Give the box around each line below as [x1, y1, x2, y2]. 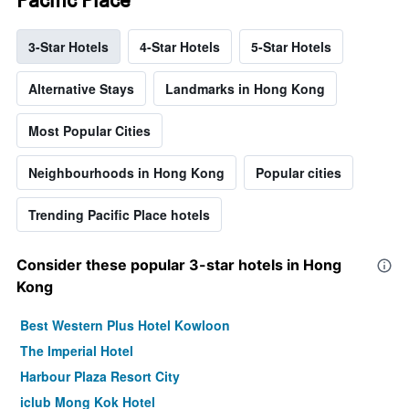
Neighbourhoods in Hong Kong [28, 163, 225, 182]
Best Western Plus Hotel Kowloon [20, 315, 230, 334]
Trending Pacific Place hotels [28, 204, 210, 224]
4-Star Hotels [140, 37, 220, 56]
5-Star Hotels [251, 37, 331, 56]
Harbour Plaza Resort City [20, 366, 180, 385]
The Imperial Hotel [20, 341, 133, 360]
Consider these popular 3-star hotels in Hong [16, 255, 341, 274]
